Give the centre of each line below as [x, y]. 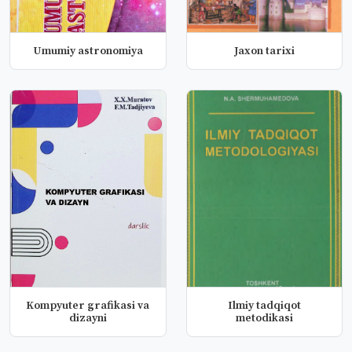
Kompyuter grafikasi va [88, 306]
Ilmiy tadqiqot [264, 306]
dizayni [88, 318]
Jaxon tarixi [264, 51]
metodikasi [264, 318]
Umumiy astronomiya [88, 51]
